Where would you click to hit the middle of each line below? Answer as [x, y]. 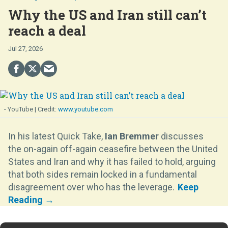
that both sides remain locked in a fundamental [103, 174]
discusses [181, 136]
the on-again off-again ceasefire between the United [113, 149]
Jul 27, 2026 [25, 49]
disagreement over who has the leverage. [91, 187]
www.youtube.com [85, 109]
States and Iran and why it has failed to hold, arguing [112, 161]
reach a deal [47, 31]
